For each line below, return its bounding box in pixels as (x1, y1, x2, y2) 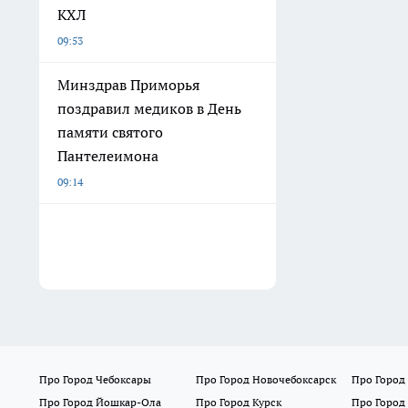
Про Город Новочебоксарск (195, 372, 336, 387)
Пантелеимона (57, 147, 158, 166)
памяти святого (57, 123, 163, 142)
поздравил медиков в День (57, 99, 241, 118)
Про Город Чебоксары (39, 372, 151, 387)
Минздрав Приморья (57, 76, 199, 95)
